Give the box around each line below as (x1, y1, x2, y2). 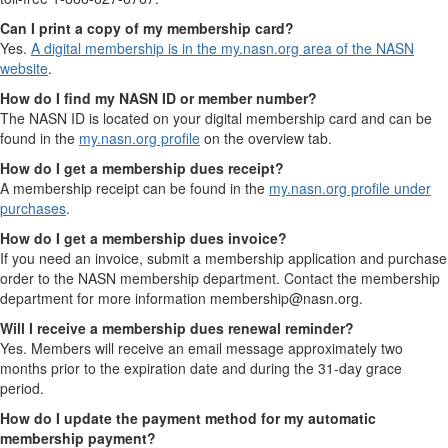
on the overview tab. (200, 128, 332, 149)
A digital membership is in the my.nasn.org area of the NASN (31, 38, 414, 59)
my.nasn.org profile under (269, 178, 431, 199)
